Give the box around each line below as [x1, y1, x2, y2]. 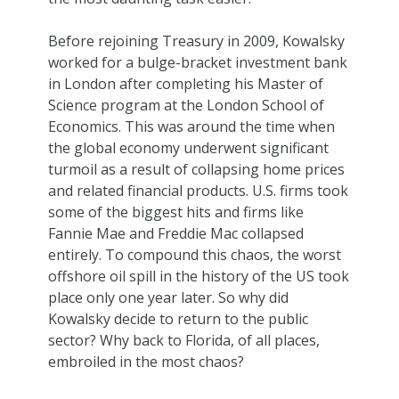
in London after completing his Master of [47, 73, 323, 94]
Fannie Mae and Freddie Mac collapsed [47, 223, 304, 243]
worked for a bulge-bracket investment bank [47, 52, 347, 72]
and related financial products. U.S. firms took [47, 180, 348, 200]
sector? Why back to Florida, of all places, [47, 330, 320, 350]
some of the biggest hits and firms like [47, 201, 304, 222]
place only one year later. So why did [47, 287, 289, 307]
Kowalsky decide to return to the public [47, 308, 308, 329]
